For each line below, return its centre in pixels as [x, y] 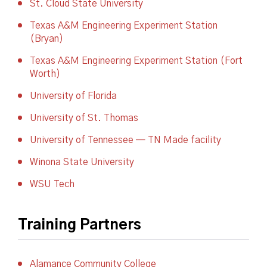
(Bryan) [46, 39]
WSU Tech [52, 184]
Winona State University [82, 162]
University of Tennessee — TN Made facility [125, 140]
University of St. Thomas [84, 118]
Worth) [45, 74]
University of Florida [73, 96]
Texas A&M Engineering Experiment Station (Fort [136, 61]
